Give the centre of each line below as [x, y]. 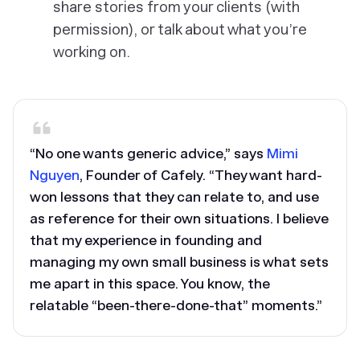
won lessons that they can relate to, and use [174, 197]
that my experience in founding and [146, 240]
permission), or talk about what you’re [180, 29]
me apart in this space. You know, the [150, 284]
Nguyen [55, 175]
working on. [92, 52]
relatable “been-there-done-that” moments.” [176, 305]
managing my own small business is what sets [179, 262]
